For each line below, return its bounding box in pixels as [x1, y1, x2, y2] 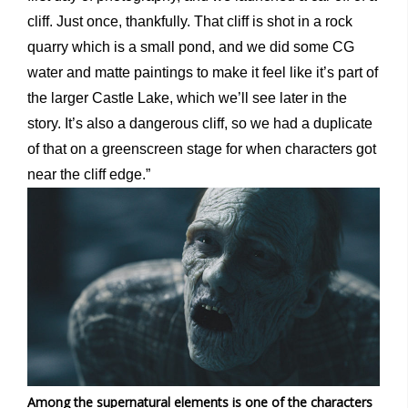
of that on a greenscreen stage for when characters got [27, 141, 376, 158]
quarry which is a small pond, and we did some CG [27, 39, 354, 56]
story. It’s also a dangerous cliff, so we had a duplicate [27, 116, 372, 132]
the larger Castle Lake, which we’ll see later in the [27, 90, 347, 107]
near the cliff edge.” [27, 167, 150, 183]
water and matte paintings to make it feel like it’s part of [27, 65, 378, 81]
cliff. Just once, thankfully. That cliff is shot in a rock [27, 14, 352, 30]
